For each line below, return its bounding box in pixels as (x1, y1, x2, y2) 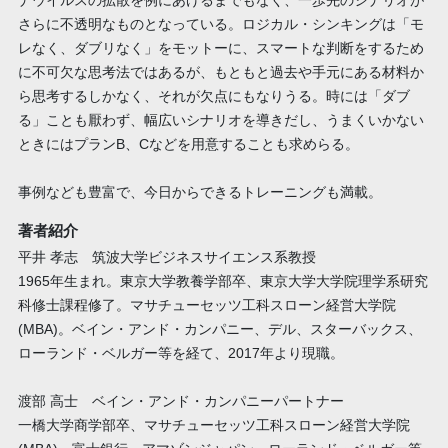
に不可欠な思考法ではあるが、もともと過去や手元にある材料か (17, 64, 424, 81)
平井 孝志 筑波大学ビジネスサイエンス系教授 (17, 249, 316, 266)
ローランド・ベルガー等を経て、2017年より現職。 (17, 345, 344, 362)
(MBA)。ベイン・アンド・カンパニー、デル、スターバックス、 (17, 321, 422, 338)
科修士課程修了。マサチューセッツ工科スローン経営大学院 (17, 297, 396, 314)
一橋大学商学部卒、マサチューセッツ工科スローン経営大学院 (17, 417, 410, 434)
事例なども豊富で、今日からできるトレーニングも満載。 (17, 184, 382, 201)
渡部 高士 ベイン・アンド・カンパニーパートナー (17, 393, 344, 410)
